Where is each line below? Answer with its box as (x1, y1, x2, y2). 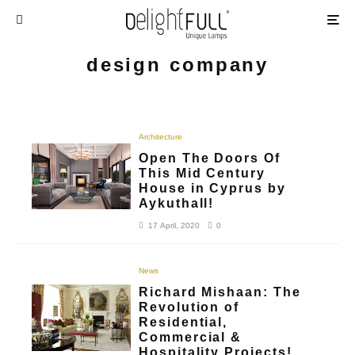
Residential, (139, 315, 228, 329)
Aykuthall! (139, 196, 215, 210)
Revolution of (139, 300, 240, 314)
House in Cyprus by (139, 181, 286, 195)
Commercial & (139, 330, 242, 344)
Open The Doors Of (139, 151, 281, 165)
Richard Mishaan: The (139, 284, 301, 299)
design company (86, 53, 269, 75)
